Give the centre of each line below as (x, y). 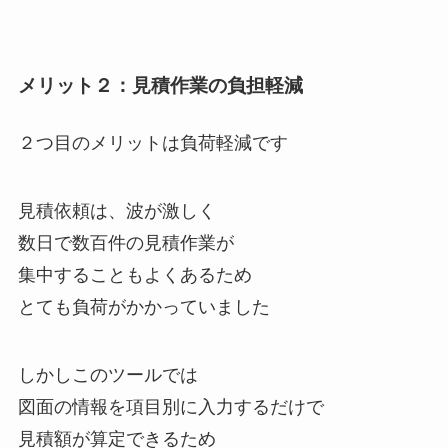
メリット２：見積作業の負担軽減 (160, 86)
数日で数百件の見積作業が (125, 243)
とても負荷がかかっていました (143, 307)
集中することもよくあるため (134, 275)
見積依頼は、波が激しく (116, 211)
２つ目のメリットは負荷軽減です (152, 143)
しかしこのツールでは (107, 374)
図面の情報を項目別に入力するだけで (170, 406)
